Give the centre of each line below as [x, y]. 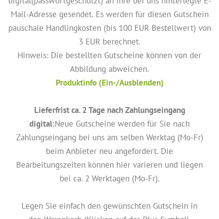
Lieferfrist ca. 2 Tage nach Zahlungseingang [109, 110]
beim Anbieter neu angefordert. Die [109, 151]
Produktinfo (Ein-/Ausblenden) [109, 82]
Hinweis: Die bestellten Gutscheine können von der [109, 55]
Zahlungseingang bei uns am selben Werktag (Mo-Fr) [109, 137]
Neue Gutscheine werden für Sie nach [122, 123]
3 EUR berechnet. [109, 41]
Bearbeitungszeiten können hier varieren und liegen [109, 164]
